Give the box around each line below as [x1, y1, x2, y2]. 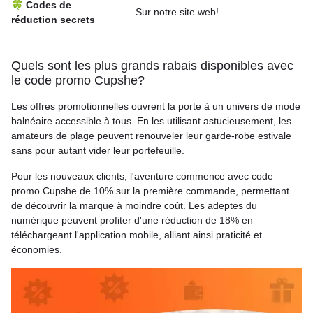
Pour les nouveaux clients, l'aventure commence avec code [11, 170, 273, 182]
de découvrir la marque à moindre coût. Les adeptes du [11, 200, 257, 211]
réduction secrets [11, 14, 95, 25]
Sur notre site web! [136, 6, 219, 17]
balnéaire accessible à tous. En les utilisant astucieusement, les [11, 115, 291, 126]
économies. [11, 244, 62, 255]
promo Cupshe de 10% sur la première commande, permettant [11, 185, 289, 196]
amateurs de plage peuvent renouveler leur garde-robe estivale [11, 130, 291, 141]
